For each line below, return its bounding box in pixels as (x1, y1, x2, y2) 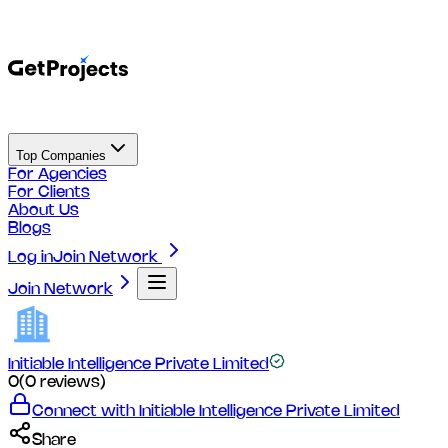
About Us (8, 203, 79, 218)
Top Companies (41, 148, 106, 163)
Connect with (32, 404, 139, 419)
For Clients (8, 185, 90, 200)
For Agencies (8, 167, 107, 182)
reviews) (36, 375, 106, 390)
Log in (8, 250, 53, 265)
